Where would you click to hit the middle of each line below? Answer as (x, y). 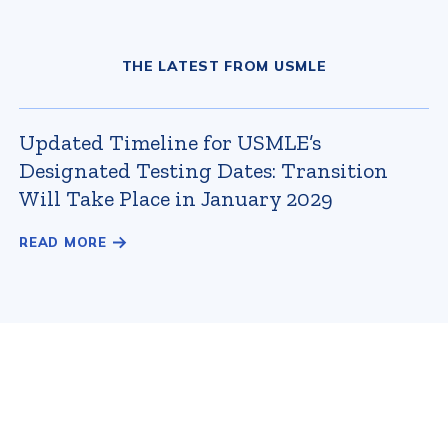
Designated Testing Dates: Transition (203, 170)
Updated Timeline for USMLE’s (170, 142)
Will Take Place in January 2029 (176, 198)
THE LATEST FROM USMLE (224, 66)
